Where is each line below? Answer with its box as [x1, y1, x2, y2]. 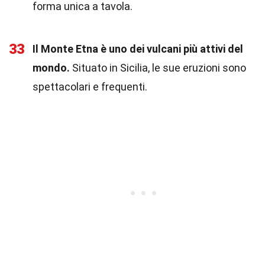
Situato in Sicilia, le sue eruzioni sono [70, 62, 246, 74]
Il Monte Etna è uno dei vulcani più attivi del [33, 43, 243, 55]
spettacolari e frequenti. [33, 80, 147, 93]
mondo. [33, 62, 70, 74]
